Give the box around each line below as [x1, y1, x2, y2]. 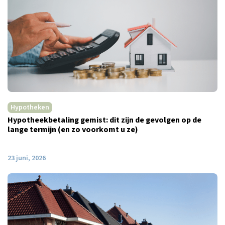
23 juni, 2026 [8, 153, 46, 163]
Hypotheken [11, 102, 49, 113]
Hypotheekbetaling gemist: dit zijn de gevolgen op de [8, 114, 201, 126]
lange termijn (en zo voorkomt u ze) [8, 124, 138, 135]
